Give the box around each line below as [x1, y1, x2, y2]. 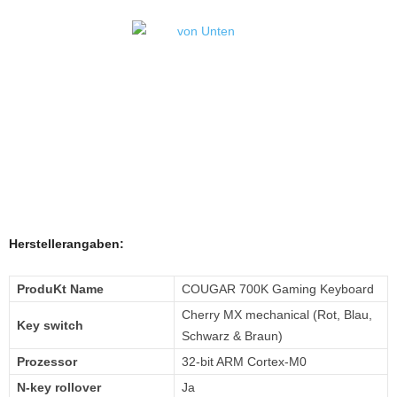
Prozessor [17, 354, 77, 369]
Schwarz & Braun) [182, 329, 283, 343]
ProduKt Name [17, 282, 104, 296]
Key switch [17, 318, 83, 332]
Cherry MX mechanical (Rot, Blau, [182, 307, 372, 322]
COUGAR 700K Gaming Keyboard [182, 282, 374, 296]
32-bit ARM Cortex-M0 [182, 354, 307, 369]
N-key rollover [17, 380, 101, 394]
